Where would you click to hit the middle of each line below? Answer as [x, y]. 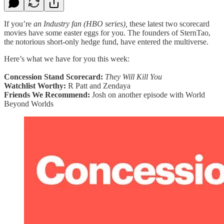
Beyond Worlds [29, 103]
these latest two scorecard [168, 23]
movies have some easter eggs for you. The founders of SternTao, [107, 32]
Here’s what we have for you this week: [67, 58]
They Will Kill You [133, 76]
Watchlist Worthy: [36, 85]
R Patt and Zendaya [99, 85]
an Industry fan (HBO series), [80, 23]
